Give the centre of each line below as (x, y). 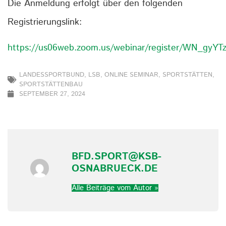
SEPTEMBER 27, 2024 (52, 94)
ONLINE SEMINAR (131, 75)
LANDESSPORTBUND (52, 75)
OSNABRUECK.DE (115, 168)
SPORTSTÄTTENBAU (51, 84)
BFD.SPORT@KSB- (117, 156)
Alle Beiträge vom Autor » (115, 188)
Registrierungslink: (45, 22)
